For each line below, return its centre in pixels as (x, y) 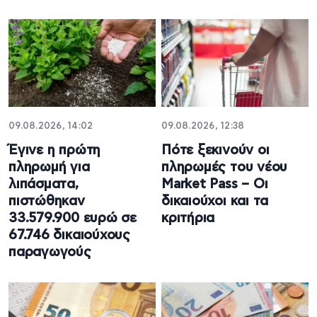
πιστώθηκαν (47, 201)
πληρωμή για (49, 167)
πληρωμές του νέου (225, 167)
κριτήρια (188, 218)
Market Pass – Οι (215, 184)
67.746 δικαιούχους (70, 235)
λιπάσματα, (44, 184)
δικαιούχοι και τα (215, 201)
